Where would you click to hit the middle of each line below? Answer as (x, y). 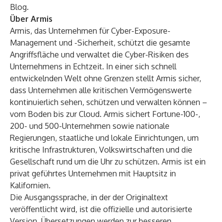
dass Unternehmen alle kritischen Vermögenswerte (101, 90)
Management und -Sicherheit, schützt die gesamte (100, 43)
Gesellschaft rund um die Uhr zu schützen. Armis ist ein (108, 162)
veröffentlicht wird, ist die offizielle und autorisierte (101, 209)
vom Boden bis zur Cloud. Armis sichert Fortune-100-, (105, 114)
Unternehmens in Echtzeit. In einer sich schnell (93, 66)
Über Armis (31, 19)
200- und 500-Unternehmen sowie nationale (90, 126)
